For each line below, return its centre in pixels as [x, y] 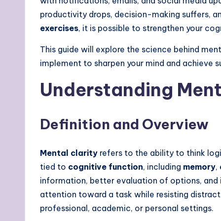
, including [163, 166]
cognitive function [106, 166]
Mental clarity [69, 153]
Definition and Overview [124, 124]
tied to [54, 166]
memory [199, 166]
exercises [59, 28]
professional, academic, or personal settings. [127, 208]
